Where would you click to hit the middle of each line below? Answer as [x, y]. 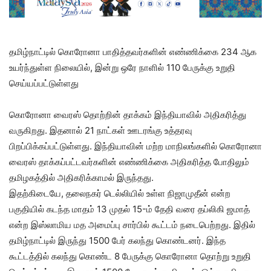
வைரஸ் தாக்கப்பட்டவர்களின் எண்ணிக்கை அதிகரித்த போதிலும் [129, 162]
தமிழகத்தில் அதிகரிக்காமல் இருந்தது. [81, 177]
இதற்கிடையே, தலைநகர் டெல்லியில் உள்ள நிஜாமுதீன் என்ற [120, 193]
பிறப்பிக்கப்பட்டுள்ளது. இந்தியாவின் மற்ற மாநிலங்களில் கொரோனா [135, 146]
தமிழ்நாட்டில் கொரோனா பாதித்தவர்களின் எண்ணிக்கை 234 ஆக [133, 51]
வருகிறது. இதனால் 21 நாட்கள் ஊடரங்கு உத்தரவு [101, 130]
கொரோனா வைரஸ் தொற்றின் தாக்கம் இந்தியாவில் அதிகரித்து [128, 114]
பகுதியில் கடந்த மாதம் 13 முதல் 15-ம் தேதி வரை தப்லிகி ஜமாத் [129, 209]
